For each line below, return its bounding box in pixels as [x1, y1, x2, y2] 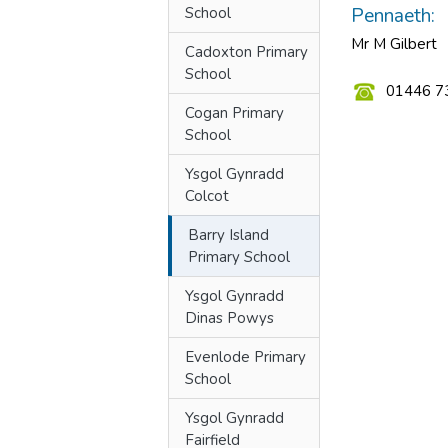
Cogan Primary [185, 103, 284, 123]
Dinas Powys [185, 308, 274, 328]
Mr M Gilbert [351, 34, 437, 54]
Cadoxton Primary [185, 42, 308, 62]
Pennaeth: [351, 3, 435, 29]
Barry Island [188, 225, 269, 245]
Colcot [185, 186, 229, 206]
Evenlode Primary [185, 347, 306, 367]
